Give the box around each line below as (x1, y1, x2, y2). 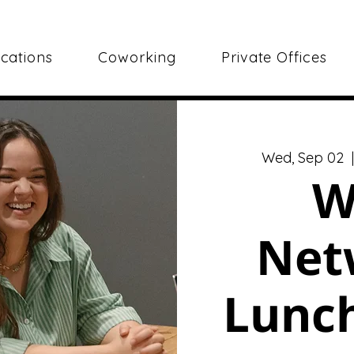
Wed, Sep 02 (261, 149, 344, 167)
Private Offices (221, 48, 327, 66)
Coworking (98, 48, 176, 66)
